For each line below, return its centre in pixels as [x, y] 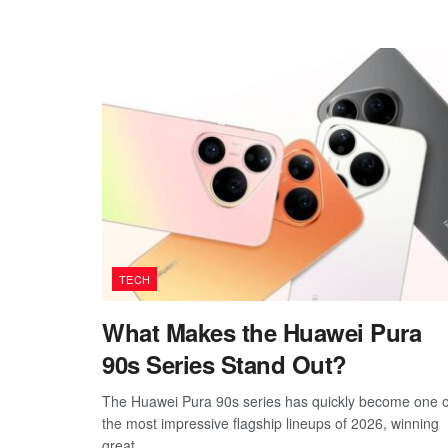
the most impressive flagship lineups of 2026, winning [270, 422]
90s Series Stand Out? [224, 363]
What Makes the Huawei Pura [262, 331]
